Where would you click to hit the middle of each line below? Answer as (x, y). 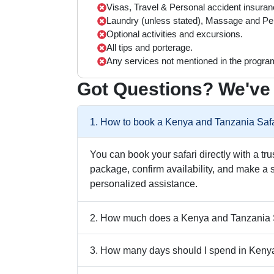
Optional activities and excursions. (175, 34)
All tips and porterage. (150, 47)
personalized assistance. (144, 184)
